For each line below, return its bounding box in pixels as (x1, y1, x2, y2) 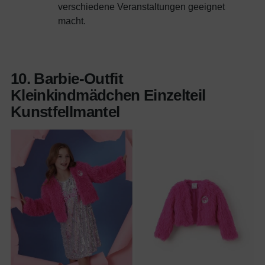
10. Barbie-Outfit (11, 69, 123, 88)
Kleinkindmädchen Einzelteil (11, 86, 206, 104)
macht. (58, 15, 86, 26)
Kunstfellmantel (11, 102, 120, 121)
